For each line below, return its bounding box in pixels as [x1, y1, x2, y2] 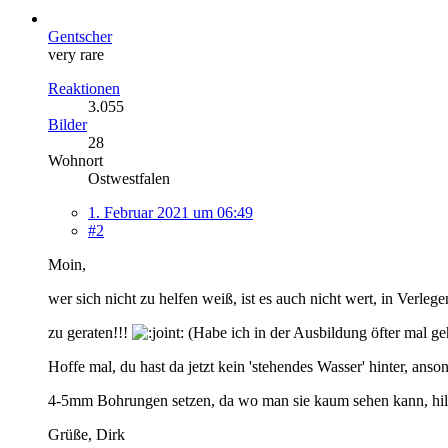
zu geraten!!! [48, 323, 132, 341]
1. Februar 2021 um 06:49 [88, 203, 253, 221]
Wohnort [48, 151, 103, 169]
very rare [48, 45, 104, 63]
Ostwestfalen [88, 169, 170, 187]
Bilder [48, 115, 87, 133]
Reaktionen [48, 79, 120, 97]
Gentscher [48, 27, 112, 45]
